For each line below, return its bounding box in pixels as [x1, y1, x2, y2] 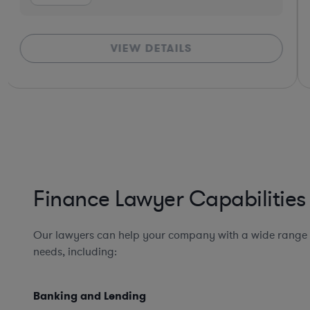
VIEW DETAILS [110, 41, 192, 56]
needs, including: [33, 244, 117, 260]
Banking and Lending [33, 289, 146, 304]
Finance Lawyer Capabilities [33, 185, 306, 215]
